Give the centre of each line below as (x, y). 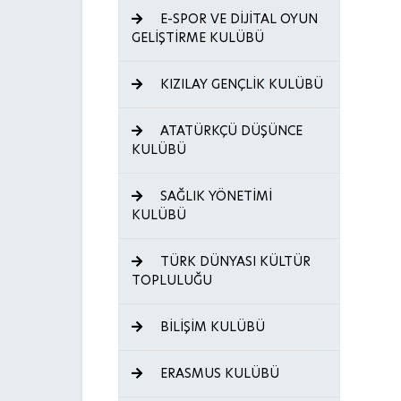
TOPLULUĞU (172, 280)
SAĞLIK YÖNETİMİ (214, 196)
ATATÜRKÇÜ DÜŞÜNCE (230, 131)
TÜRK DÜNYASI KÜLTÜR (234, 261)
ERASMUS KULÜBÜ (218, 373)
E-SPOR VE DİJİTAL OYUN (237, 19)
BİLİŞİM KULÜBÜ (211, 327)
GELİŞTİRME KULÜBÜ (198, 38)
